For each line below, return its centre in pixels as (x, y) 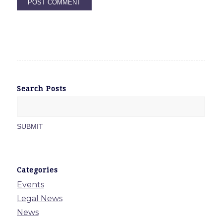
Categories (37, 170)
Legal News (39, 198)
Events (30, 184)
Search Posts (41, 88)
